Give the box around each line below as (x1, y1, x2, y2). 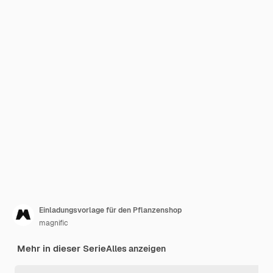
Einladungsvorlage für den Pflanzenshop (39, 205, 182, 215)
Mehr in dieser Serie (17, 243, 106, 254)
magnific (39, 218, 68, 228)
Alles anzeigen (106, 243, 166, 254)
